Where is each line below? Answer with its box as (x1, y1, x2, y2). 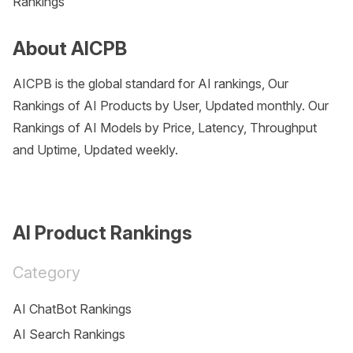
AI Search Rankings (13, 326, 125, 342)
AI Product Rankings (13, 221, 192, 244)
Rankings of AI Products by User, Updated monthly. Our (13, 98, 329, 113)
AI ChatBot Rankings (13, 301, 132, 317)
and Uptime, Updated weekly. (13, 142, 178, 158)
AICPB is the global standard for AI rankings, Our (13, 76, 288, 91)
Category (13, 263, 80, 282)
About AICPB (13, 37, 127, 60)
